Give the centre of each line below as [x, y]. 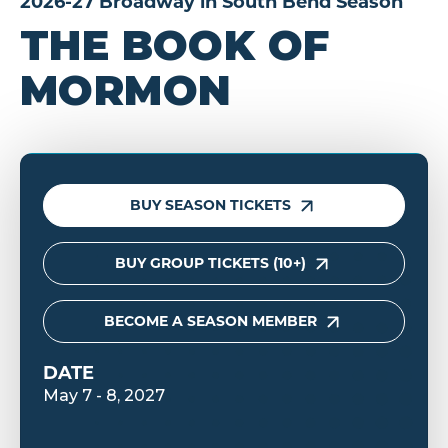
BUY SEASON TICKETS [210, 204]
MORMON [126, 89]
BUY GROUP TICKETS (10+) [210, 262]
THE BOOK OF [175, 44]
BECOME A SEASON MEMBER [210, 321]
